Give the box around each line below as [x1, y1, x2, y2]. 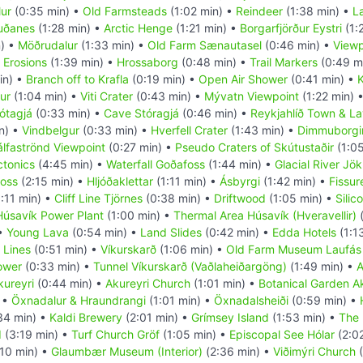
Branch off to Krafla [26, 71, 129, 86]
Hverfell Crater [151, 122, 228, 137]
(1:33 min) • [78, 37, 147, 52]
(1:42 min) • [260, 173, 329, 188]
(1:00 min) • [104, 207, 173, 222]
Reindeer [236, 3, 283, 18]
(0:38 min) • [143, 190, 214, 205]
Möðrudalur [18, 37, 78, 52]
